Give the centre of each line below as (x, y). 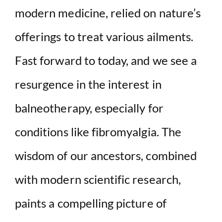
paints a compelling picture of (91, 203)
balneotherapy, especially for (89, 108)
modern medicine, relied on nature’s (108, 12)
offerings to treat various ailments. (104, 36)
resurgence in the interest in (88, 84)
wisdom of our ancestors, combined (106, 155)
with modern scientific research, (98, 179)
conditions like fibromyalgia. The (98, 131)
